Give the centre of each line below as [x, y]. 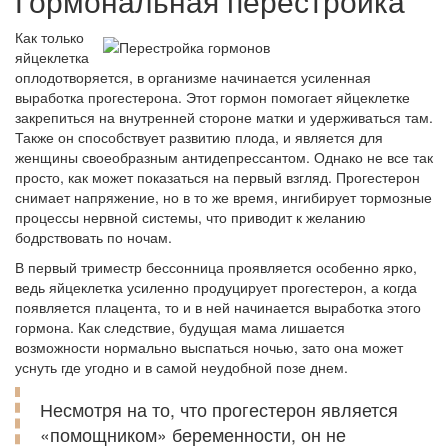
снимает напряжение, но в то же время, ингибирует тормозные [223, 197]
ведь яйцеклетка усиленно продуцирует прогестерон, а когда [216, 287]
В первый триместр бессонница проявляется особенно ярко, [216, 267]
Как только [49, 37]
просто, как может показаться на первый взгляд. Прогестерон [217, 177]
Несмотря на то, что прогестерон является [219, 409]
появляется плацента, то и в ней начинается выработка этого [218, 307]
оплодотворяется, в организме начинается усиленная [193, 77]
